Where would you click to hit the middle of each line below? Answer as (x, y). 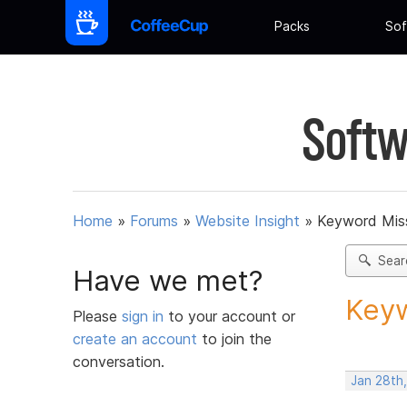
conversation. (119, 361)
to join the (234, 338)
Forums (154, 221)
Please (97, 316)
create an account (135, 338)
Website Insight (248, 221)
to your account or (232, 316)
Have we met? (168, 280)
